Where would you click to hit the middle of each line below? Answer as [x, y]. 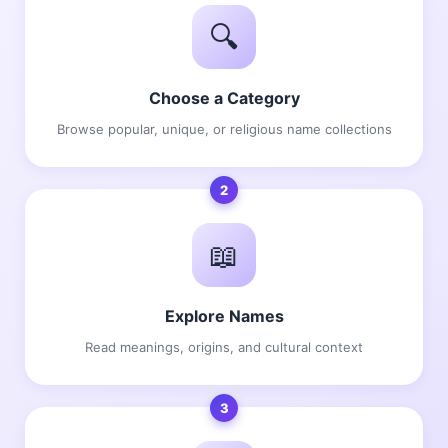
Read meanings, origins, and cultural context [224, 347]
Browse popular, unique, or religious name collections [224, 129]
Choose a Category [224, 98]
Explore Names [224, 316]
